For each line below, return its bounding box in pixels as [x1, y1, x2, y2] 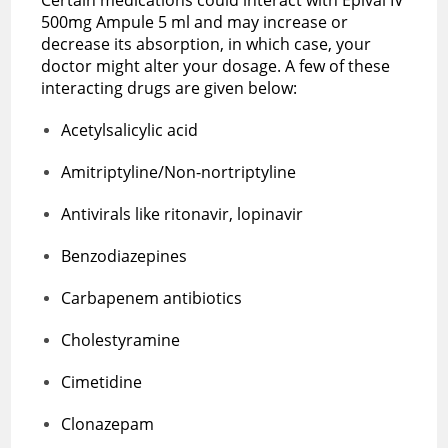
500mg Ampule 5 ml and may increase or [41, 10, 349, 33]
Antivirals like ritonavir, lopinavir [61, 202, 308, 225]
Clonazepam [61, 412, 159, 435]
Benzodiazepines [61, 244, 196, 267]
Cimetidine [61, 370, 147, 393]
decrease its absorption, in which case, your [41, 32, 372, 55]
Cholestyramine [61, 328, 185, 351]
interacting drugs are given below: [41, 76, 298, 99]
